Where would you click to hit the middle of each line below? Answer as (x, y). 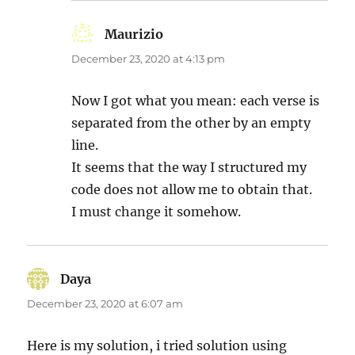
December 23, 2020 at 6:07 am (105, 303)
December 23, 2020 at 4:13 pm (149, 58)
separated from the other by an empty (191, 122)
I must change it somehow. (157, 211)
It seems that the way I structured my (189, 167)
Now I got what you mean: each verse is (196, 100)
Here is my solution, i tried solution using (157, 345)
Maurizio (134, 34)
